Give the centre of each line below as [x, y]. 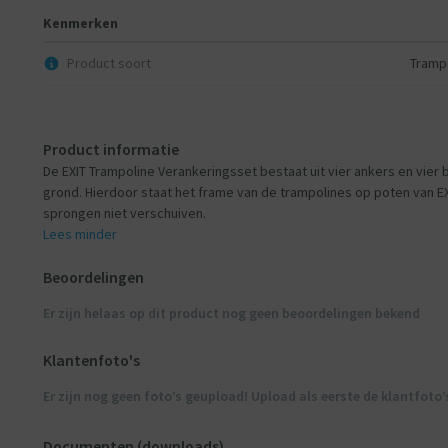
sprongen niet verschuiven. [124, 213]
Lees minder [79, 234]
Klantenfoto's [91, 359]
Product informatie [110, 149]
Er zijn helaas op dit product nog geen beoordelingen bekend [231, 313]
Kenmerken [80, 22]
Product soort [109, 63]
